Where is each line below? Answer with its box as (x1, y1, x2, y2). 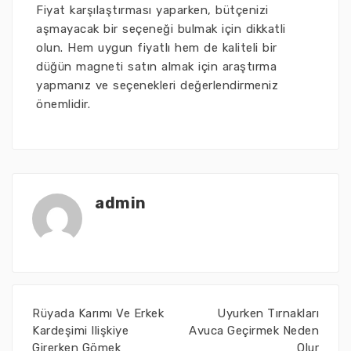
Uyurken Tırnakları (217, 306, 319, 321)
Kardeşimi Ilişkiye (32, 324, 128, 338)
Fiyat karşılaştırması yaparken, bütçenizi (36, 3, 269, 18)
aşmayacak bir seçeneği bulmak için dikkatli (36, 22, 286, 37)
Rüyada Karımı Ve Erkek (32, 306, 164, 321)
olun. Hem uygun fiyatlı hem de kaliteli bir (36, 41, 277, 56)
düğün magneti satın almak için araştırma (36, 60, 277, 74)
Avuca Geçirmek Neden (189, 324, 319, 338)
